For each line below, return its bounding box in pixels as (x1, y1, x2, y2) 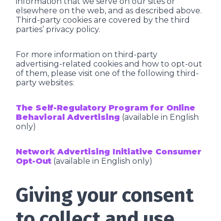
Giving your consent (16, 184, 194, 207)
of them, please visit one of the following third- (16, 69, 199, 78)
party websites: (16, 78, 74, 87)
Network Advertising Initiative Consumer (16, 147, 201, 156)
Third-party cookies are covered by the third (16, 15, 190, 25)
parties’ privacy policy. (16, 25, 100, 34)
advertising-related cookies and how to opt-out (16, 59, 202, 69)
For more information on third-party (16, 50, 157, 59)
